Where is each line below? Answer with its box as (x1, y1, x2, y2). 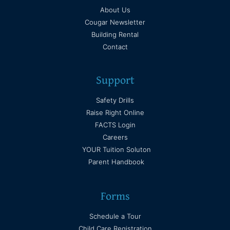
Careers (102, 132, 128, 141)
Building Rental (91, 30, 139, 39)
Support (95, 71, 135, 88)
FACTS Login (94, 120, 136, 129)
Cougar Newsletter (85, 17, 145, 26)
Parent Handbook (88, 157, 144, 166)
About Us (100, 5, 130, 14)
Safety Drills (96, 95, 134, 104)
